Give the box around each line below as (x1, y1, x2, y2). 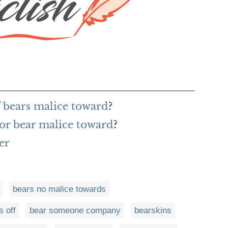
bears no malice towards (13, 184, 106, 194)
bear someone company (30, 205, 121, 215)
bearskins (134, 205, 172, 215)
